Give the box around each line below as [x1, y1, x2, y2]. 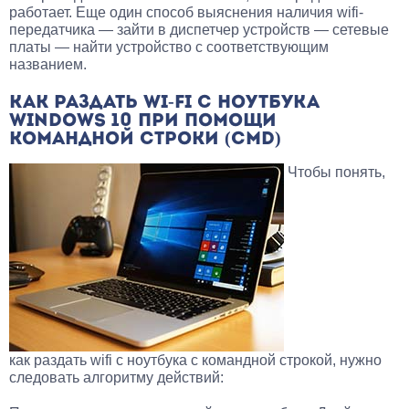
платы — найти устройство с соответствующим [9, 39, 329, 56]
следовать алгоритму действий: [9, 370, 224, 386]
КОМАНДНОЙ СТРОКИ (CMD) [9, 131, 281, 150]
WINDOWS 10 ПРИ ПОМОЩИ [9, 112, 277, 131]
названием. [9, 57, 87, 73]
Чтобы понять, [284, 164, 385, 181]
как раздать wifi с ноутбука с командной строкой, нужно [9, 352, 382, 369]
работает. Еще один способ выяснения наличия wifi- [9, 5, 363, 21]
